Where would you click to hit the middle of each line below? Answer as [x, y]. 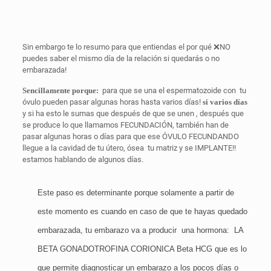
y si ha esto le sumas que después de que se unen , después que [133, 113]
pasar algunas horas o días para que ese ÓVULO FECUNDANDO [130, 136]
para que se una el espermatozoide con [167, 90]
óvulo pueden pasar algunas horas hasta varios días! [112, 102]
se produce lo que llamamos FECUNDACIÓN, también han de [125, 125]
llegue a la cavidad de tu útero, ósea [83, 148]
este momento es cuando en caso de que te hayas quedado [142, 211]
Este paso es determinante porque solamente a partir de [135, 193]
